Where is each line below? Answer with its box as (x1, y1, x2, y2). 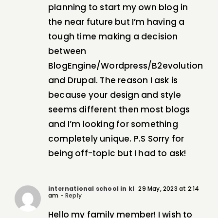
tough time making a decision (48, 31, 178, 43)
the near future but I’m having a (48, 16, 185, 28)
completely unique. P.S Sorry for (48, 133, 184, 145)
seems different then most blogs (48, 104, 190, 116)
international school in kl (48, 184, 135, 193)
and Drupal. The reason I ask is (48, 74, 178, 87)
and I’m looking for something (48, 118, 178, 130)
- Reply (58, 191, 82, 200)
